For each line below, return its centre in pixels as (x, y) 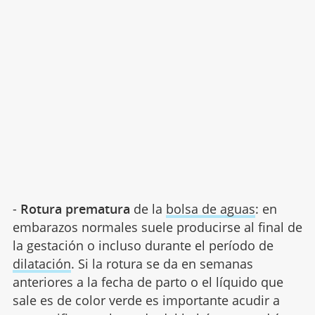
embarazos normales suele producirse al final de (157, 227)
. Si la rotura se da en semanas (162, 263)
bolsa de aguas (210, 208)
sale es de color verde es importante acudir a (146, 300)
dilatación (41, 263)
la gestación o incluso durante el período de (143, 245)
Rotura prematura (75, 208)
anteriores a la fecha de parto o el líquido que (148, 282)
